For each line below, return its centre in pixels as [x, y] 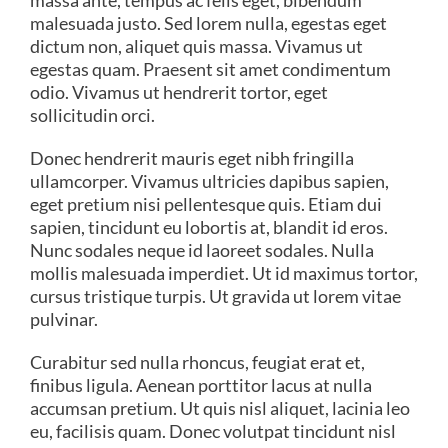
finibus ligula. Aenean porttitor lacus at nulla [201, 385]
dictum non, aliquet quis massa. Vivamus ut [196, 46]
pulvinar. [64, 319]
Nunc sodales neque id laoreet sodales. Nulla [202, 250]
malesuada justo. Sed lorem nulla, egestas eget [208, 23]
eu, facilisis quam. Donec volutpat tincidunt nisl [213, 431]
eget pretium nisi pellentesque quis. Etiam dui [206, 204]
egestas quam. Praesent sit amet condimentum [210, 69]
